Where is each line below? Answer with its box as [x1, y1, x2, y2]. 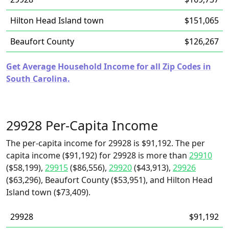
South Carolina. [6, 73, 70, 84]
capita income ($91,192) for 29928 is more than [6, 150, 189, 161]
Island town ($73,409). [6, 187, 90, 198]
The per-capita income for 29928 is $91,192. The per [6, 138, 205, 149]
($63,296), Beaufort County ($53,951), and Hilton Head [6, 174, 213, 186]
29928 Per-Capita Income [6, 117, 158, 134]
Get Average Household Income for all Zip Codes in [6, 61, 211, 72]
